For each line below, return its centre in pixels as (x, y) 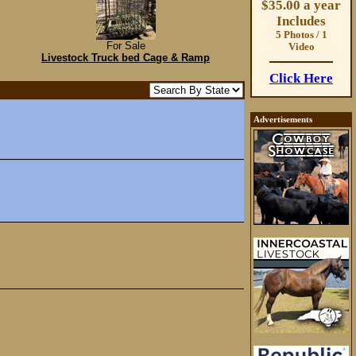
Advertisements (283, 120)
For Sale (126, 46)
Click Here (301, 78)
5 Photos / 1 (301, 35)
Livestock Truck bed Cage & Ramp (126, 58)
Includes (301, 21)
